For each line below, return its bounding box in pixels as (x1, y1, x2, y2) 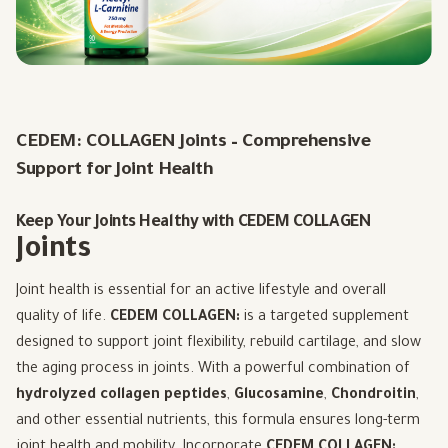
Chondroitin (331, 387, 416, 404)
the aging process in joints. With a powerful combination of (16, 361, 410, 378)
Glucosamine (234, 387, 324, 404)
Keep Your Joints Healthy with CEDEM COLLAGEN (16, 213, 371, 232)
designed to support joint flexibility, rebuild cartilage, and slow (16, 335, 421, 352)
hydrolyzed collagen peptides (16, 387, 227, 404)
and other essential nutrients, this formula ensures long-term (16, 413, 420, 430)
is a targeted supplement (240, 309, 409, 326)
